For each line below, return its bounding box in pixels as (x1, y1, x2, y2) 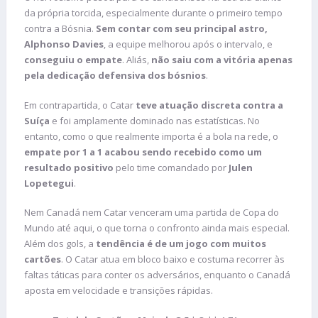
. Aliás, (122, 53, 151, 67)
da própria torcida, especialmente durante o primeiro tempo (24, 6, 283, 20)
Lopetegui (24, 176, 74, 190)
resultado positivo (24, 160, 114, 174)
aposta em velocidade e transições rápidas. (24, 284, 213, 297)
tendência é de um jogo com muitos (96, 237, 266, 251)
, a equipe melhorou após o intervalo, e (104, 38, 273, 51)
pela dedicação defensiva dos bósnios (24, 69, 206, 82)
